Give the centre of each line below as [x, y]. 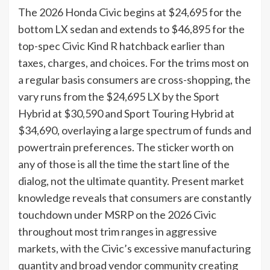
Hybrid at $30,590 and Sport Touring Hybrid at [126, 113]
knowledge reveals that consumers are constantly [135, 197]
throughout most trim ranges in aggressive [118, 231]
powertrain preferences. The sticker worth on [126, 147]
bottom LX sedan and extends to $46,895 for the [131, 29]
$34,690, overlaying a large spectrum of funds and [135, 130]
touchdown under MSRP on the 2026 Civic [117, 214]
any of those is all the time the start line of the [124, 164]
